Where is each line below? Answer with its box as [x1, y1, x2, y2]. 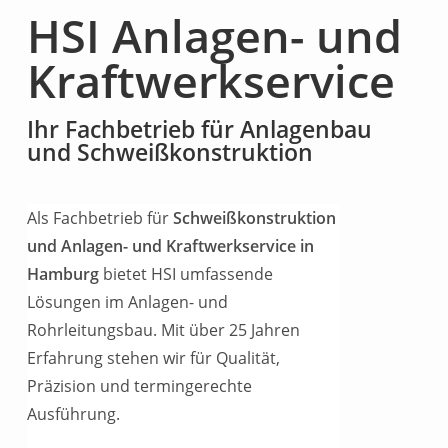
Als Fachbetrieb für [27, 207, 174, 229]
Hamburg [27, 263, 100, 285]
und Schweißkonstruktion [27, 136, 314, 168]
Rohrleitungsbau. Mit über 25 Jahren [27, 319, 301, 341]
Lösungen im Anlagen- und [27, 291, 229, 313]
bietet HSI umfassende [99, 263, 274, 285]
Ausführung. [27, 403, 121, 425]
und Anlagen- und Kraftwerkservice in [27, 235, 315, 257]
